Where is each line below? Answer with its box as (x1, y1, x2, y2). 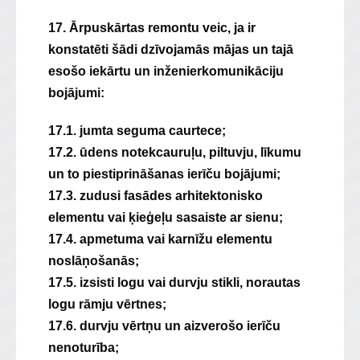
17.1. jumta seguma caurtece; (48, 124, 226, 137)
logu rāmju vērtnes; (48, 297, 166, 311)
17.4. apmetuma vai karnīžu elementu (48, 232, 272, 246)
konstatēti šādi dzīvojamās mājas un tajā (48, 43, 293, 56)
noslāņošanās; (48, 254, 139, 268)
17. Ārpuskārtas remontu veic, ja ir (48, 21, 256, 35)
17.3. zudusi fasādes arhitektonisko (48, 189, 263, 202)
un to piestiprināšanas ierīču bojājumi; (48, 167, 280, 181)
